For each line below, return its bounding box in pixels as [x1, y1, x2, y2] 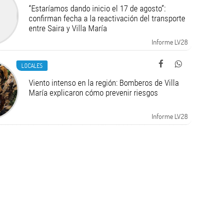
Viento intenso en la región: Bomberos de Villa [28, 78, 179, 88]
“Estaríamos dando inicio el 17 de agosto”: [28, 3, 166, 13]
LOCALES [21, 61, 43, 69]
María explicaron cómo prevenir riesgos [28, 88, 158, 98]
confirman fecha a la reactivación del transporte [28, 13, 185, 23]
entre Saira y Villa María [28, 23, 107, 33]
